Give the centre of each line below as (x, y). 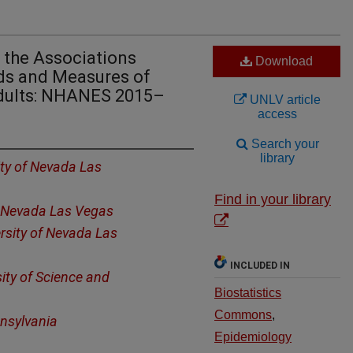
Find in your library (273, 199)
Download (282, 61)
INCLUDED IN (260, 266)
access (277, 114)
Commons (243, 315)
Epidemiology (253, 337)
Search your (283, 144)
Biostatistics (248, 293)
